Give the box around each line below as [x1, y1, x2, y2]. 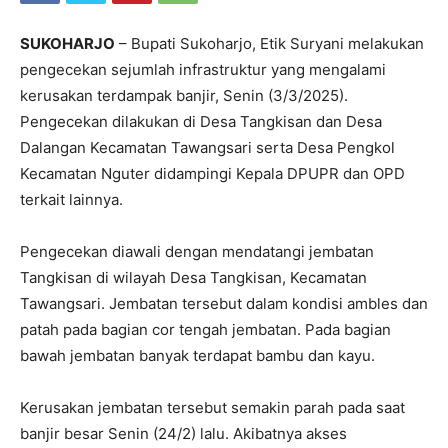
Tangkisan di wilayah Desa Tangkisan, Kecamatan [20, 267, 367, 287]
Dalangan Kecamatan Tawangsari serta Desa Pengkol [20, 137, 395, 157]
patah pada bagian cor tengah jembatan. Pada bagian [20, 319, 391, 339]
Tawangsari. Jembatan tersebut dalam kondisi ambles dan [20, 293, 428, 313]
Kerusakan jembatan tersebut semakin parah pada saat [20, 397, 405, 417]
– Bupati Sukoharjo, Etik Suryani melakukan [115, 33, 424, 53]
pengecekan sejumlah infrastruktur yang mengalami [20, 59, 386, 79]
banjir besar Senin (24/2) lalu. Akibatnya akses [20, 423, 347, 443]
